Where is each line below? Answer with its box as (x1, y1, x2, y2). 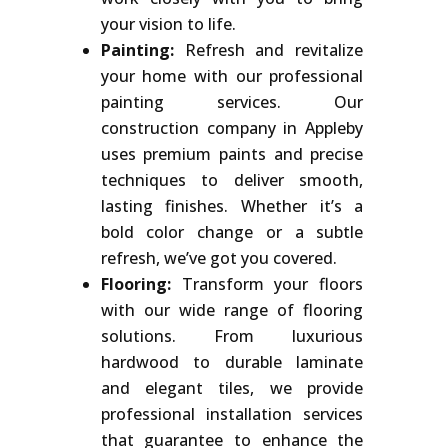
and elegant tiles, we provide (100, 376, 364, 399)
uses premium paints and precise (100, 142, 364, 165)
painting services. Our (100, 90, 364, 113)
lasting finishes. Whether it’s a (100, 194, 364, 217)
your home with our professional (100, 64, 364, 87)
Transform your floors (170, 272, 364, 295)
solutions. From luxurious (100, 324, 364, 347)
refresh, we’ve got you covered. (100, 246, 337, 269)
